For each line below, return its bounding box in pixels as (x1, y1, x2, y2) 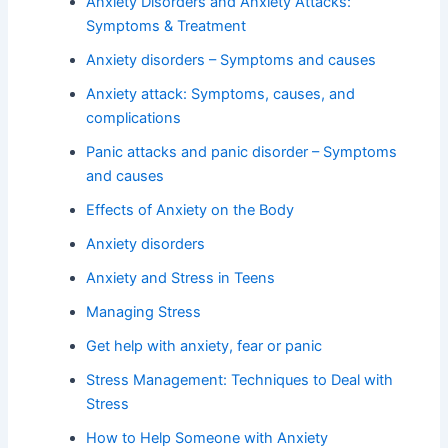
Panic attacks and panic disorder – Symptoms (86, 142, 398, 161)
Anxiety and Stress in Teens (86, 268, 276, 287)
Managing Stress (86, 302, 202, 321)
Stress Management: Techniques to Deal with (86, 370, 394, 389)
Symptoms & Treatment (86, 16, 247, 35)
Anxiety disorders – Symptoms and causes (86, 50, 377, 69)
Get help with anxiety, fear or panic (86, 336, 323, 355)
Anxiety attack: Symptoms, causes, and (86, 84, 356, 103)
